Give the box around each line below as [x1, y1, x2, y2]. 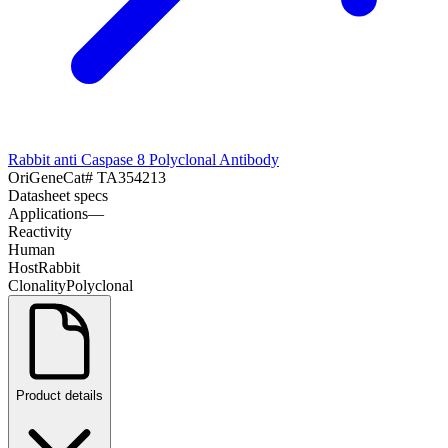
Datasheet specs [8, 186, 108, 204]
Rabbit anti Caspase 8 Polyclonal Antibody [8, 150, 279, 168]
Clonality [8, 276, 66, 294]
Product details [16, 387, 103, 403]
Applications [8, 204, 88, 222]
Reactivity [8, 222, 72, 240]
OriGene [8, 168, 63, 186]
